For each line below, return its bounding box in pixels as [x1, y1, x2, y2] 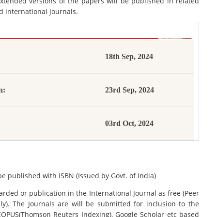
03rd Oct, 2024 [105, 119, 154, 127]
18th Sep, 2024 [105, 52, 153, 61]
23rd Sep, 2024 [105, 86, 154, 94]
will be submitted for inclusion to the [71, 199, 200, 208]
